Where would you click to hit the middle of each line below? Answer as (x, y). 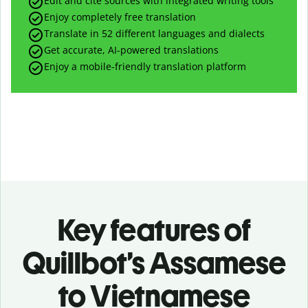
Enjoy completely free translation (120, 16)
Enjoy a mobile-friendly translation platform (145, 66)
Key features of (154, 230)
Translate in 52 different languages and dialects (154, 33)
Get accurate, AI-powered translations (131, 49)
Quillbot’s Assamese (154, 263)
